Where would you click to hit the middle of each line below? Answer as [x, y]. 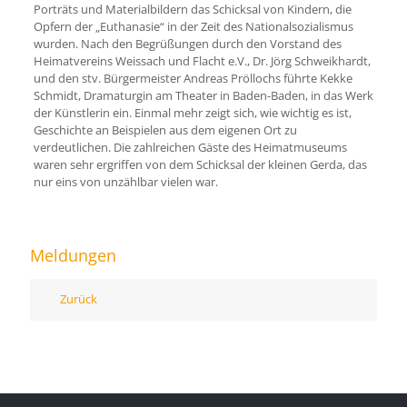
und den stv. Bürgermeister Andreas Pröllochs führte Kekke [193, 78]
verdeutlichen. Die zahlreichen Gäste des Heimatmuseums [190, 147]
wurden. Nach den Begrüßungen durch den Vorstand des [187, 44]
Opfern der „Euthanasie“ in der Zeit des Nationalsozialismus [193, 26]
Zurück [79, 299]
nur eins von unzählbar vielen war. [125, 182]
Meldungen [73, 255]
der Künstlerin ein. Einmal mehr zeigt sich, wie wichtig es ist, [192, 113]
